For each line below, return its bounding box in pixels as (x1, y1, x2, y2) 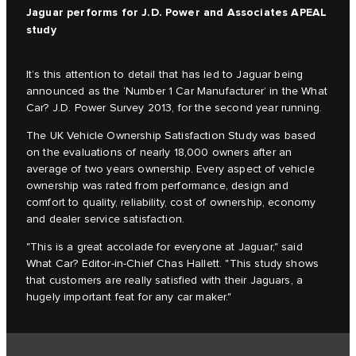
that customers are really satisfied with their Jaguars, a (26, 274, 304, 288)
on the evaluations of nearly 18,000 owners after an (26, 146, 292, 160)
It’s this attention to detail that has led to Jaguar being (26, 68, 304, 82)
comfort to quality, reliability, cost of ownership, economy (26, 196, 316, 210)
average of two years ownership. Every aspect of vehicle (26, 163, 315, 176)
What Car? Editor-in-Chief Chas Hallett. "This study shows (26, 257, 319, 271)
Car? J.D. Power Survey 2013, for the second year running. (26, 102, 323, 115)
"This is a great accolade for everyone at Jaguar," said (26, 241, 303, 254)
